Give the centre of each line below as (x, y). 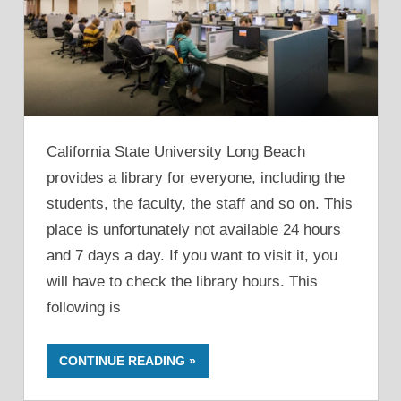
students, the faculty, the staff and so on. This (200, 204)
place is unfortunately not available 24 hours (194, 230)
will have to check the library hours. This (182, 282)
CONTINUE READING (122, 360)
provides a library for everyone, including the (196, 178)
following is (84, 308)
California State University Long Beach (176, 152)
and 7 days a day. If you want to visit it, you (192, 256)
